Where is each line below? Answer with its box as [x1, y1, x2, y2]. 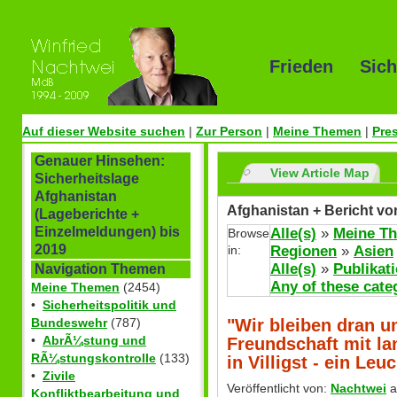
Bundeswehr [31, 315, 107, 331]
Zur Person [196, 124, 262, 139]
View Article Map [270, 166, 370, 181]
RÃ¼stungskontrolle [31, 351, 156, 366]
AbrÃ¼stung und [43, 333, 146, 348]
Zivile [43, 369, 75, 384]
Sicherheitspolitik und [43, 298, 176, 313]
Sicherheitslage [35, 171, 139, 187]
